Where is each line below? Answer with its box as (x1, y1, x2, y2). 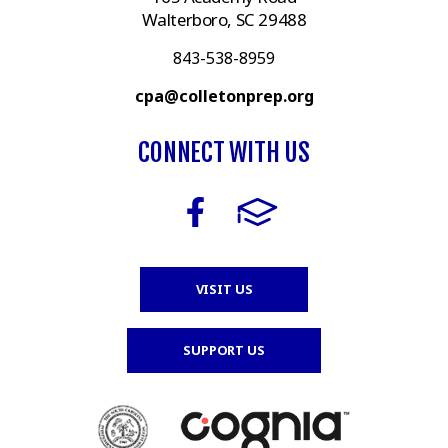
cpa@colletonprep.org (134, 84, 314, 107)
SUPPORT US (183, 341, 265, 360)
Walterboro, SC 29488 (141, 7, 307, 31)
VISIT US (195, 280, 253, 299)
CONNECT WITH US (138, 135, 310, 168)
